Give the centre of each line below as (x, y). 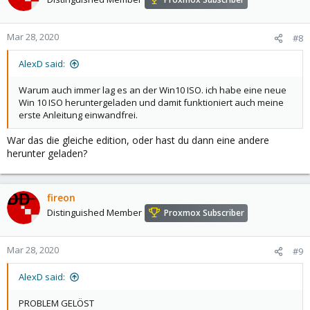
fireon (61, 198)
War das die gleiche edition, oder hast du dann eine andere (138, 140)
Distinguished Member (94, 213)
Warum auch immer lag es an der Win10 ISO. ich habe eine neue (153, 90)
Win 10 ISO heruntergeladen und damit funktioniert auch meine (151, 102)
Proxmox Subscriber (204, 213)
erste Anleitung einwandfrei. (78, 115)
